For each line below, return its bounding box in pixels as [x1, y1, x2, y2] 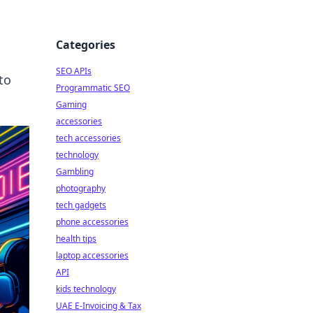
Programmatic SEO [56, 82, 130, 94]
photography [56, 182, 105, 194]
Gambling [56, 166, 94, 177]
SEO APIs [56, 65, 92, 77]
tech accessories [56, 132, 121, 144]
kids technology [56, 283, 116, 295]
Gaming [56, 99, 87, 110]
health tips [56, 233, 96, 245]
